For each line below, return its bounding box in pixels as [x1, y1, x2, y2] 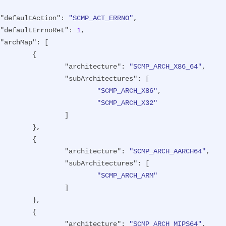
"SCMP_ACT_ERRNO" [69, 14, 133, 23]
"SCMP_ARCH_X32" [97, 99, 157, 107]
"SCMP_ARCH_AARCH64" [129, 147, 206, 156]
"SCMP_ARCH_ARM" [97, 172, 157, 180]
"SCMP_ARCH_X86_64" [129, 63, 202, 71]
